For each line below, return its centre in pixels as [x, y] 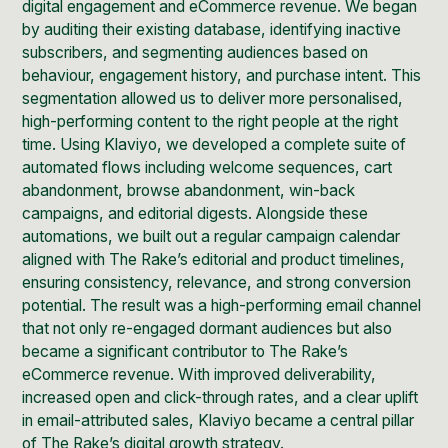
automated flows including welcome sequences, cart [207, 168]
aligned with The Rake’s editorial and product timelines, [214, 260]
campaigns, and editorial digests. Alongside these [195, 214]
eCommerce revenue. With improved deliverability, [199, 375]
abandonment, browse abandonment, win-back [189, 191]
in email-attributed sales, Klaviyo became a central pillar [218, 421]
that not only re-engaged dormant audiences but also [207, 329]
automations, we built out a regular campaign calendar [211, 237]
